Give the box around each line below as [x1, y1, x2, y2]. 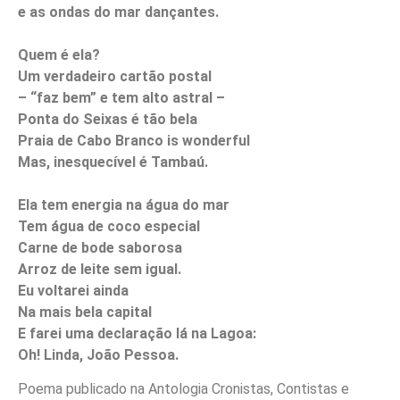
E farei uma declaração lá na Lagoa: [18, 324, 256, 342]
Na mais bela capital [18, 303, 152, 321]
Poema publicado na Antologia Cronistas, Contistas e [18, 380, 349, 398]
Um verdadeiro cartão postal [18, 67, 212, 85]
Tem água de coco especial [18, 217, 200, 235]
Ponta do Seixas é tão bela [18, 110, 197, 128]
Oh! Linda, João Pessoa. [18, 346, 179, 363]
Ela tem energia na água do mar [18, 196, 229, 213]
